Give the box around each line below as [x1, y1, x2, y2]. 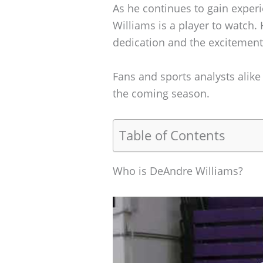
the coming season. [113, 86, 210, 101]
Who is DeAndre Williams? [113, 163, 243, 178]
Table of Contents [119, 126, 225, 144]
